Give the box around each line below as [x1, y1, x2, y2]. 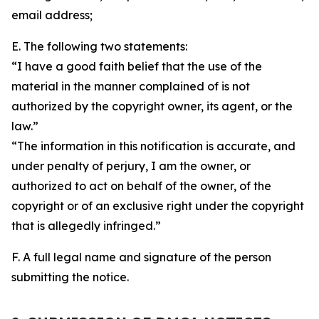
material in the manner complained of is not [11, 79, 250, 93]
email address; [11, 8, 93, 22]
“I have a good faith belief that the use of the [11, 59, 262, 73]
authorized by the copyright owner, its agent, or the [11, 99, 293, 113]
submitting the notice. [11, 270, 129, 284]
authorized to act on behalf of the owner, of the [11, 179, 271, 193]
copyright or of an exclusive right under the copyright [11, 199, 304, 213]
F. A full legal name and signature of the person [11, 250, 271, 264]
